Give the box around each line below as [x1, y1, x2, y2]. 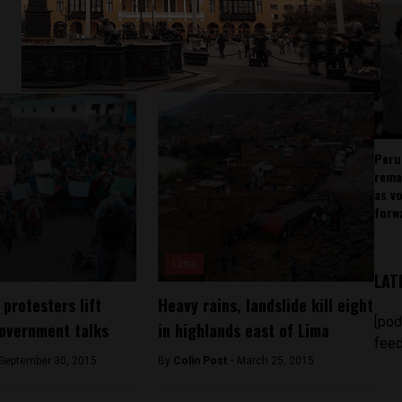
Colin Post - [172, 354, 237, 367]
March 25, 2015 [236, 354, 314, 367]
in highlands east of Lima [157, 319, 329, 342]
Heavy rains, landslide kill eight [157, 293, 373, 317]
